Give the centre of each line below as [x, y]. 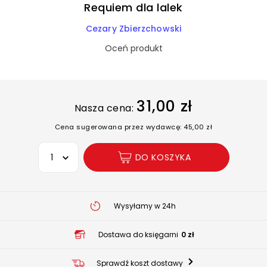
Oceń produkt [133, 48]
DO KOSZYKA [163, 157]
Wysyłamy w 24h [145, 206]
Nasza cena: [104, 108]
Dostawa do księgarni [138, 234]
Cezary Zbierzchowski [133, 29]
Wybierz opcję [66, 148]
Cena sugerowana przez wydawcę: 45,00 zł [133, 127]
